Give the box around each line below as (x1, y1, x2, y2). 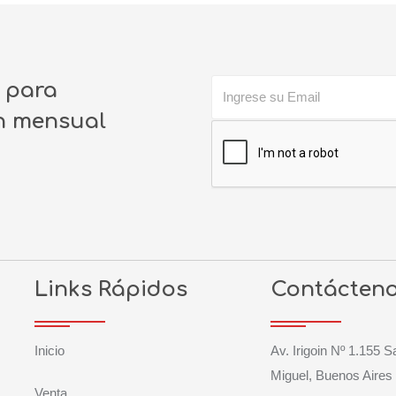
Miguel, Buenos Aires (270, 367, 392, 383)
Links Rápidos (34, 277, 187, 301)
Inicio (34, 342, 65, 358)
